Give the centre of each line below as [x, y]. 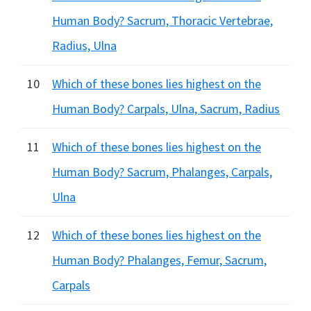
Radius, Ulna [84, 45]
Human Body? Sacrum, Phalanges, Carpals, [162, 172]
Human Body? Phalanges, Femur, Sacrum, [159, 260]
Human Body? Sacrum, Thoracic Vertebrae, [162, 20]
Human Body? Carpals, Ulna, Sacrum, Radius [166, 109]
